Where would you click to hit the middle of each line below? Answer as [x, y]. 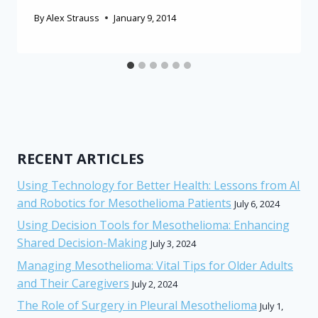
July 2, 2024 [155, 284]
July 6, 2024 [257, 203]
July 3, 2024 [173, 244]
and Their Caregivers [73, 283]
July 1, [272, 306]
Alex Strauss [73, 17]
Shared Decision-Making [82, 243]
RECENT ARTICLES [81, 158]
